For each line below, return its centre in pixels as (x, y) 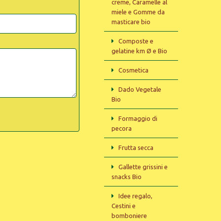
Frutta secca (136, 147)
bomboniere (129, 216)
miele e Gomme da (138, 12)
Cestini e (124, 206)
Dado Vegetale (140, 89)
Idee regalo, (135, 196)
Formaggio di (138, 118)
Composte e (136, 41)
